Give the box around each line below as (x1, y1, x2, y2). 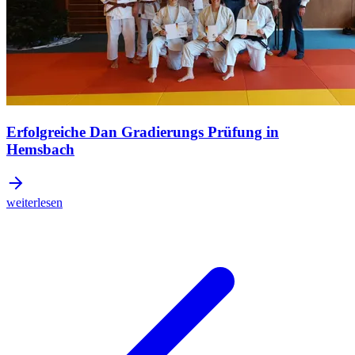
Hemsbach (6, 141, 74, 158)
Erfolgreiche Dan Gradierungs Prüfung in (6, 124, 279, 141)
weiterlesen (6, 195, 63, 209)
